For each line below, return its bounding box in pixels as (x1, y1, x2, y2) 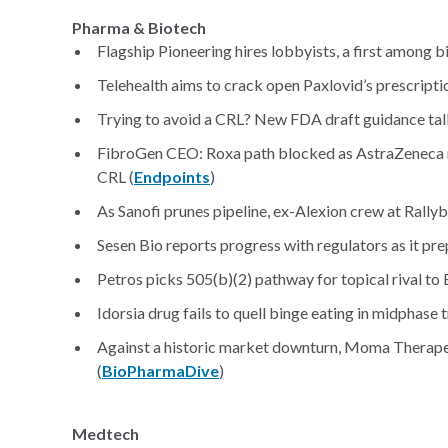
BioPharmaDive (102, 361, 219, 380)
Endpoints (134, 167, 210, 186)
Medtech (72, 424, 139, 443)
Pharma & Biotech (72, 18, 206, 37)
